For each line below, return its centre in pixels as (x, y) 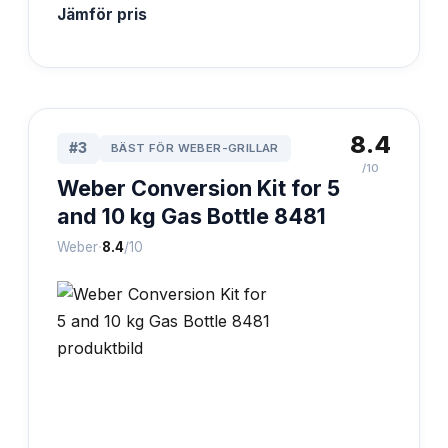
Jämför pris (102, 14)
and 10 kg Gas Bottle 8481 (191, 215)
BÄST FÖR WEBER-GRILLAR (195, 147)
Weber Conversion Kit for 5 (198, 187)
